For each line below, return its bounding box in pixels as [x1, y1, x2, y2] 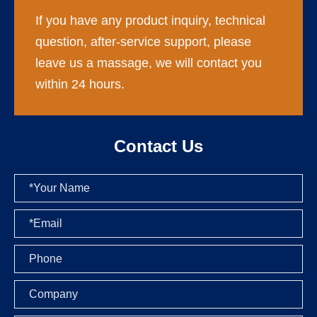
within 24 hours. [35, 77, 125, 92]
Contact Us [114, 136, 203, 156]
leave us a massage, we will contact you [35, 56, 262, 71]
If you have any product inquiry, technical [35, 13, 265, 28]
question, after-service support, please [35, 35, 251, 50]
